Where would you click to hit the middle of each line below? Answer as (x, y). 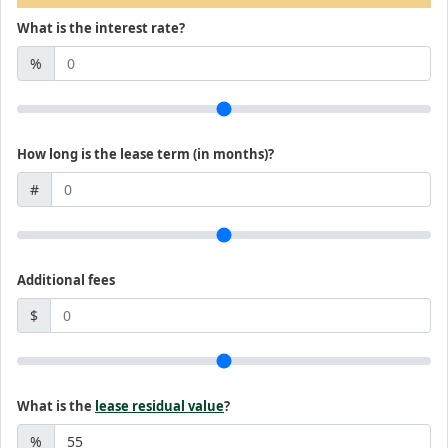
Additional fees (66, 280)
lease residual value (159, 406)
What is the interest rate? (101, 28)
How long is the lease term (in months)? (145, 154)
